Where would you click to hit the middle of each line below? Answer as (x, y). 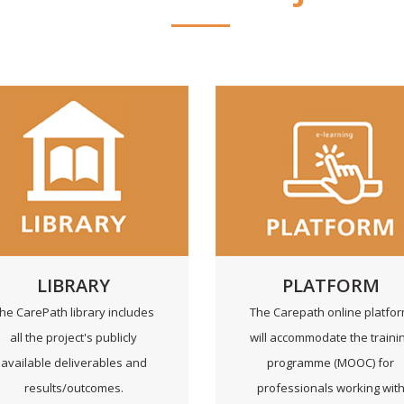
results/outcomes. (73, 387)
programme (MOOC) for (331, 362)
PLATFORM (331, 285)
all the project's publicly (73, 337)
